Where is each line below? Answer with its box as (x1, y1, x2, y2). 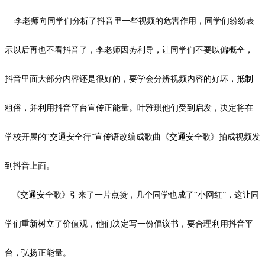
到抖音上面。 (5, 161, 54, 170)
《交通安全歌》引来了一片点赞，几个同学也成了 (5, 190, 194, 199)
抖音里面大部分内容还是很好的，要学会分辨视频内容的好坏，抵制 (5, 74, 253, 83)
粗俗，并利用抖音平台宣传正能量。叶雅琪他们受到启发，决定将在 (5, 103, 253, 112)
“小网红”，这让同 (194, 190, 259, 199)
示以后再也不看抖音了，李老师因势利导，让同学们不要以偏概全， (5, 45, 253, 54)
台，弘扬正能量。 (5, 248, 71, 257)
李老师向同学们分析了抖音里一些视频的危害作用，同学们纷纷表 (5, 16, 254, 25)
